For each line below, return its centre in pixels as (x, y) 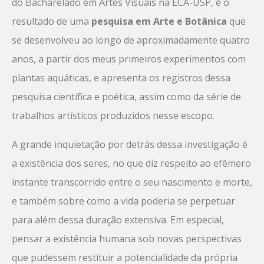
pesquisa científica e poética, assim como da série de (126, 97)
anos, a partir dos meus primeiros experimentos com (129, 59)
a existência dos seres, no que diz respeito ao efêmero (131, 164)
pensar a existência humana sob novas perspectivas (127, 239)
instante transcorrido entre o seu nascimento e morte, (132, 182)
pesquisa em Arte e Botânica (159, 22)
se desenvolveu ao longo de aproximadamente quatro (131, 40)
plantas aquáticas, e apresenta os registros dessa (121, 78)
